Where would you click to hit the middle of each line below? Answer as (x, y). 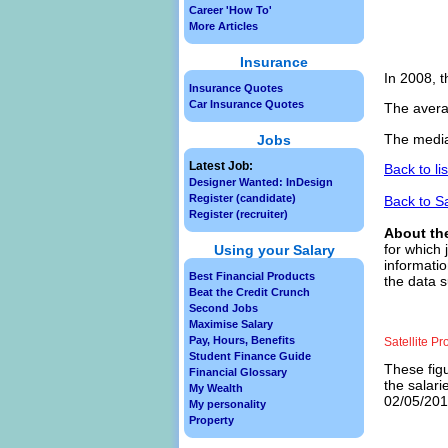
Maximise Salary (231, 324)
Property (211, 420)
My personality (227, 404)
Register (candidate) (242, 198)
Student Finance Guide (250, 356)
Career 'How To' (230, 10)
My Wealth (216, 388)
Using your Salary (274, 250)
